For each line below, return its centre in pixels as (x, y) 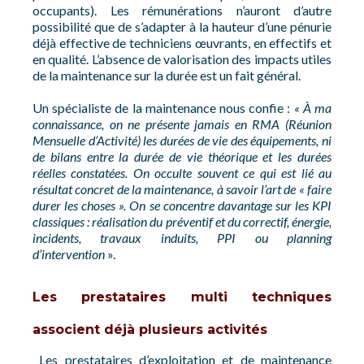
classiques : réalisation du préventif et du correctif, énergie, (182, 221)
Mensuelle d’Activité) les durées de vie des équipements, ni (182, 140)
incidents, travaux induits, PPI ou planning (182, 238)
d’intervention (69, 254)
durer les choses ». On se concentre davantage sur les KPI (182, 205)
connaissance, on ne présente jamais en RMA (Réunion (182, 124)
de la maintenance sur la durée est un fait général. (167, 75)
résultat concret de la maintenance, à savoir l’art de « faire (182, 189)
